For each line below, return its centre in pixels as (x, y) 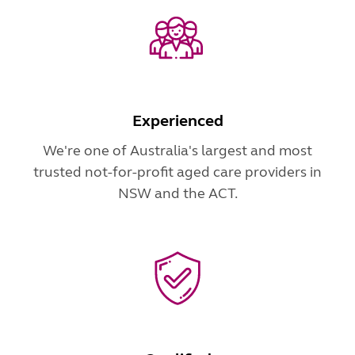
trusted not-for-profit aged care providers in (177, 172)
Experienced (177, 120)
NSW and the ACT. (177, 193)
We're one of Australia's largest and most (177, 150)
